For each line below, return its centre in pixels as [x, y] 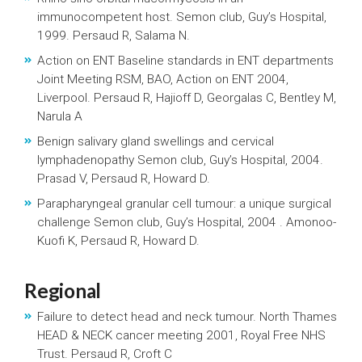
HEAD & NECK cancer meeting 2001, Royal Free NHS [181, 335]
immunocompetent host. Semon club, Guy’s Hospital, [182, 17]
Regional [63, 290]
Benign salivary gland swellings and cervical [156, 141]
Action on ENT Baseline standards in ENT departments [185, 61]
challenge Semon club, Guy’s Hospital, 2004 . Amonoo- [187, 222]
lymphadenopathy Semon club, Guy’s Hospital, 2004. [180, 160]
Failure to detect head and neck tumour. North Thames [187, 317]
